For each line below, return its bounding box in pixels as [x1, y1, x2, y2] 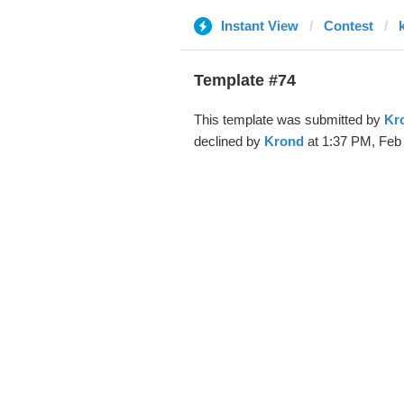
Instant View [220, 18, 298, 33]
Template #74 [193, 71, 296, 89]
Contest [323, 18, 373, 33]
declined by [193, 133, 264, 149]
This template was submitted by [193, 112, 384, 127]
